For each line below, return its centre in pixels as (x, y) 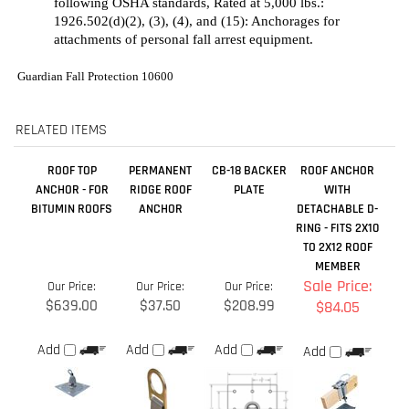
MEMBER (337, 163)
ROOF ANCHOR (337, 67)
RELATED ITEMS (61, 26)
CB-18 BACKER (249, 67)
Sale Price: (337, 182)
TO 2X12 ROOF (337, 143)
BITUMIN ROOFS (72, 105)
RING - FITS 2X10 (337, 124)
